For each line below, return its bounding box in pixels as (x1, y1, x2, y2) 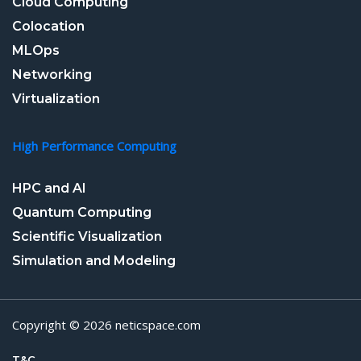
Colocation (12, 18, 85, 34)
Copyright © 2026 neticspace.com (12, 316, 201, 333)
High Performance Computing (12, 137, 176, 154)
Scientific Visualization (12, 228, 162, 244)
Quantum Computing (12, 204, 151, 220)
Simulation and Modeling (12, 252, 176, 268)
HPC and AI (12, 180, 86, 196)
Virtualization (12, 90, 100, 106)
